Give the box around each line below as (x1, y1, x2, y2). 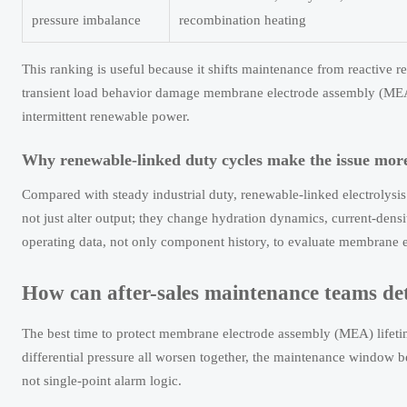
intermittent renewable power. (22, 109, 190, 124)
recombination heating (179, 13, 306, 28)
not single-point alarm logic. (22, 373, 182, 389)
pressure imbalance (32, 13, 141, 28)
